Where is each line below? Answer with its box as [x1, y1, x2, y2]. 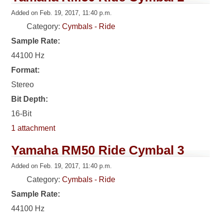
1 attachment [11, 124, 56, 133]
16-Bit [11, 109, 32, 118]
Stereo [11, 80, 34, 89]
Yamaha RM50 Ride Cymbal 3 [11, 143, 185, 158]
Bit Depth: [11, 95, 48, 104]
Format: [11, 66, 40, 75]
